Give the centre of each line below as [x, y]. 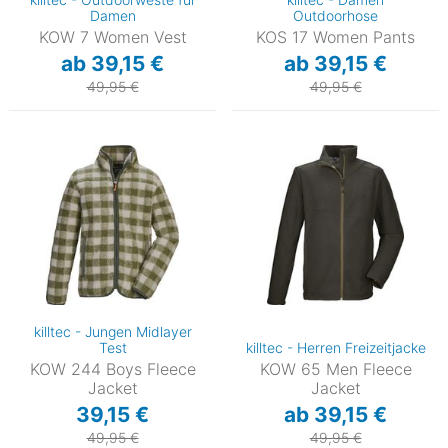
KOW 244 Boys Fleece [112, 368]
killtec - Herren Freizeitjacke [335, 347]
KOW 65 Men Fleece [335, 368]
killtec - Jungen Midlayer [112, 331]
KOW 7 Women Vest [112, 36]
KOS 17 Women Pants [335, 36]
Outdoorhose [335, 15]
